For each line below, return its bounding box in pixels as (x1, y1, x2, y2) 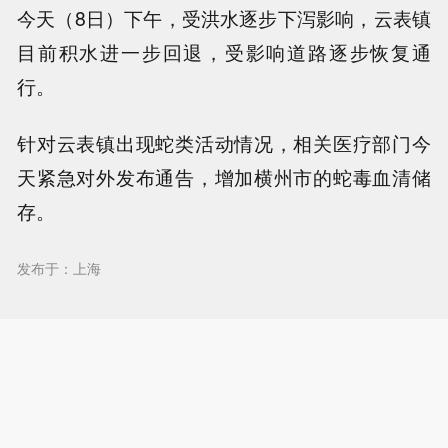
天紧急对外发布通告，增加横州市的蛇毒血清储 (17, 163, 431, 192)
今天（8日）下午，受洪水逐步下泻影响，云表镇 (17, 4, 431, 33)
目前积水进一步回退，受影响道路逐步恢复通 (17, 38, 431, 67)
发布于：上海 (17, 257, 102, 278)
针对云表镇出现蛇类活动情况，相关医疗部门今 (17, 129, 431, 158)
